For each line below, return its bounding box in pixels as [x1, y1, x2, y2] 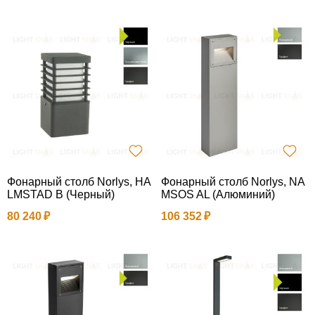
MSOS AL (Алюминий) [161, 188, 275, 200]
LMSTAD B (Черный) [7, 188, 115, 200]
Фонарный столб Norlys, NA [161, 175, 305, 188]
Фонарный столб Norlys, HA [7, 175, 151, 188]
